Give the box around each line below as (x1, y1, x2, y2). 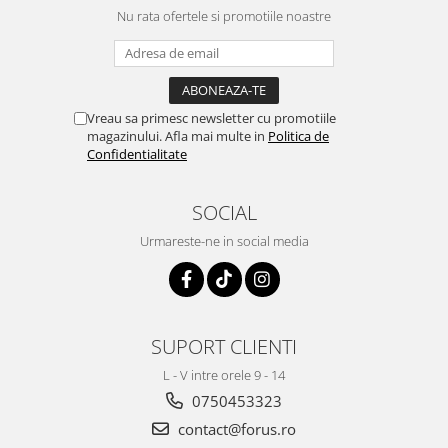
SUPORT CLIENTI (151, 332, 297, 361)
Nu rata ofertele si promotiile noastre (117, 7, 331, 26)
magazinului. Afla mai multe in (87, 127, 268, 146)
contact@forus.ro (174, 419, 296, 440)
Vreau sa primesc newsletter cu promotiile (87, 109, 336, 128)
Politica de (268, 127, 329, 146)
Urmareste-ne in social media (139, 232, 309, 251)
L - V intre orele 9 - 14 (163, 366, 285, 385)
